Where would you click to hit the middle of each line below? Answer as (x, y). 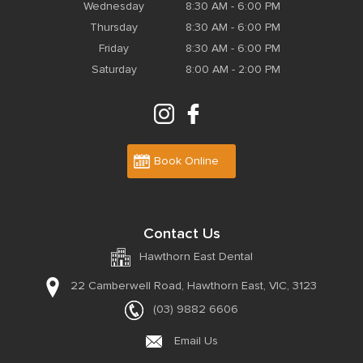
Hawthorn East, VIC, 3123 (250, 286)
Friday (114, 49)
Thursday (114, 28)
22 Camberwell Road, (127, 286)
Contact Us (181, 233)
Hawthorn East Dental (196, 257)
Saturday (114, 70)
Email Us (196, 341)
